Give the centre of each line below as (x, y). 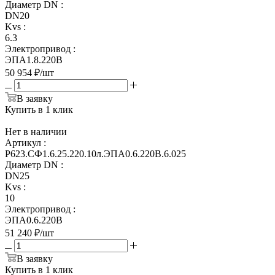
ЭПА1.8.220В (34, 60)
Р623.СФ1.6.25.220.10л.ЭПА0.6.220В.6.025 (95, 153)
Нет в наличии (36, 131)
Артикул (23, 142)
